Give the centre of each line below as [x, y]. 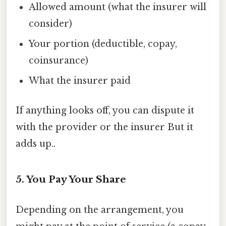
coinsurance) [59, 61]
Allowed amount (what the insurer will [118, 7]
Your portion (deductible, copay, [103, 44]
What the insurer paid [80, 81]
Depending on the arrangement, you [100, 210]
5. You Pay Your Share [71, 180]
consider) [51, 24]
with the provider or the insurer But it [104, 127]
